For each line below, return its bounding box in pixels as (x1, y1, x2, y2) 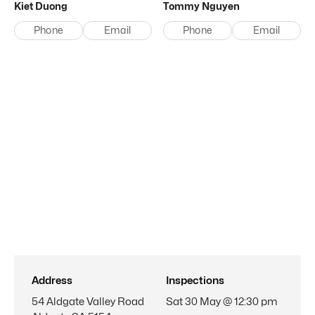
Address (32, 274, 72, 287)
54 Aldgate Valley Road (32, 295, 144, 308)
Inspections (166, 274, 224, 287)
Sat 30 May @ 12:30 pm (166, 295, 278, 308)
